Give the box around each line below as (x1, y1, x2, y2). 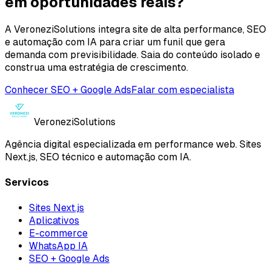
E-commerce (29, 227, 88, 240)
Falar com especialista (131, 83, 234, 96)
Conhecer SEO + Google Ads (5, 83, 131, 96)
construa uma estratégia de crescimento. (5, 61, 188, 73)
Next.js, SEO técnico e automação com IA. (5, 151, 191, 163)
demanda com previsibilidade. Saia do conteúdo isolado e (5, 48, 260, 60)
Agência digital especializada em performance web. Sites (5, 138, 261, 150)
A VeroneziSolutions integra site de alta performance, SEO (5, 23, 266, 35)
